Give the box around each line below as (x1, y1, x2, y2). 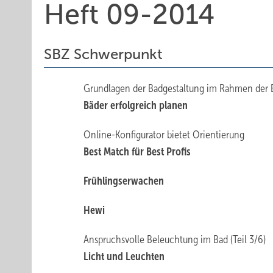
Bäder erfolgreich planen (83, 99, 188, 112)
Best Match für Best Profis (83, 146, 191, 158)
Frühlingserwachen (83, 175, 165, 187)
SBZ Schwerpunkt (44, 46, 163, 62)
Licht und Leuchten (83, 250, 165, 263)
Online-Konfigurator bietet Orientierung (83, 129, 245, 141)
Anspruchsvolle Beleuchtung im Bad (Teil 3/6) (83, 233, 266, 246)
